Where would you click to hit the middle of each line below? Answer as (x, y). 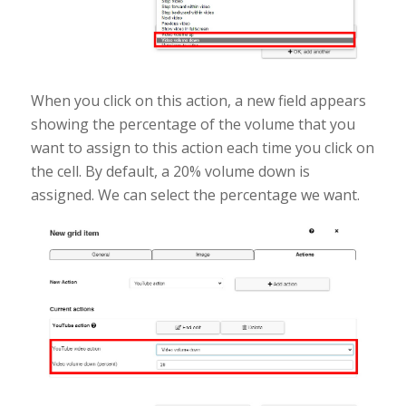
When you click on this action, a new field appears (198, 100)
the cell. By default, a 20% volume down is (170, 171)
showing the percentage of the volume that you (193, 124)
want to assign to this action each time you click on (202, 147)
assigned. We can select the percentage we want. (195, 194)
